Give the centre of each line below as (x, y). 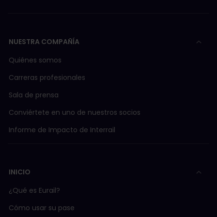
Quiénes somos (35, 60)
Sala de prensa (34, 95)
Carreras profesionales (47, 78)
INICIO (20, 172)
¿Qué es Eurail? (34, 191)
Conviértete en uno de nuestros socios (75, 113)
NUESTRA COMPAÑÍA (44, 42)
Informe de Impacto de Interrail (62, 130)
